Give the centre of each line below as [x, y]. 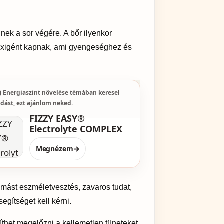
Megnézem [54, 148]
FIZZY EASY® [57, 118]
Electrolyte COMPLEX [76, 129]
